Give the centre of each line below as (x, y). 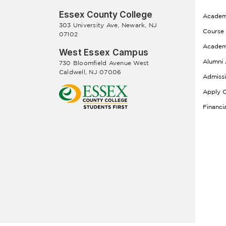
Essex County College (106, 15)
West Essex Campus (104, 52)
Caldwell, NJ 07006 (90, 72)
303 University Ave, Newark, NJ (108, 25)
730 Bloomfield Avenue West (104, 63)
